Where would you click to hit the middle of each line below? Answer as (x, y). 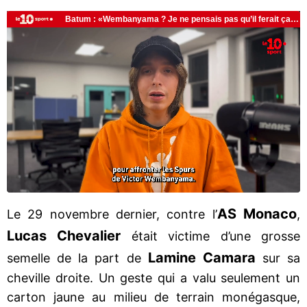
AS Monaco (257, 213)
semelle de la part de (77, 258)
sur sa (278, 258)
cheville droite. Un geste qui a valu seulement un (153, 278)
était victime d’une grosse (211, 236)
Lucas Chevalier (64, 235)
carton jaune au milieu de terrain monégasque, (153, 297)
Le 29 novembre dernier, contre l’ (112, 214)
